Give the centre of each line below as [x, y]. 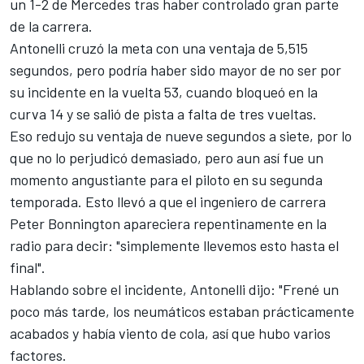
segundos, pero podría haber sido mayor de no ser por [175, 70]
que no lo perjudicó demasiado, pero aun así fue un [167, 158]
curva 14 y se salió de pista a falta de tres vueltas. [163, 114]
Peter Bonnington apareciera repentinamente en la [168, 224]
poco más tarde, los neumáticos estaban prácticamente [182, 312]
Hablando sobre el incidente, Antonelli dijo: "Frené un [174, 290]
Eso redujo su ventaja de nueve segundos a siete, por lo [181, 136]
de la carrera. [51, 26]
